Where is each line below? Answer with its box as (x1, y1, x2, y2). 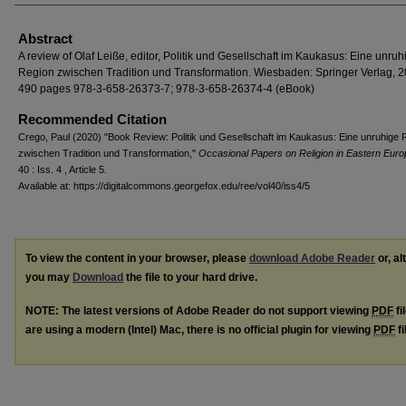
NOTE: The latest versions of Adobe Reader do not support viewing (25, 304, 372, 317)
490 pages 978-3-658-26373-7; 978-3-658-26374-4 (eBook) (18, 82, 314, 95)
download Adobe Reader (249, 251, 375, 265)
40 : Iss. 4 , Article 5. (18, 163, 107, 175)
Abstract (18, 30, 72, 46)
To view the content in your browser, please (25, 251, 249, 265)
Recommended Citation (18, 111, 167, 127)
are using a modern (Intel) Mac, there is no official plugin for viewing (25, 323, 373, 336)
